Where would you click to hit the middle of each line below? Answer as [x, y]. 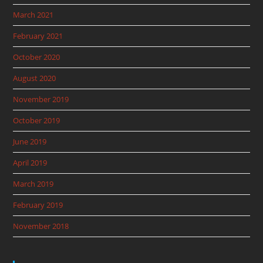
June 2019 [30, 142]
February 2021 [38, 36]
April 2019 [30, 163]
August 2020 [35, 78]
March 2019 [33, 184]
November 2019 [41, 100]
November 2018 [41, 226]
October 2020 [37, 57]
